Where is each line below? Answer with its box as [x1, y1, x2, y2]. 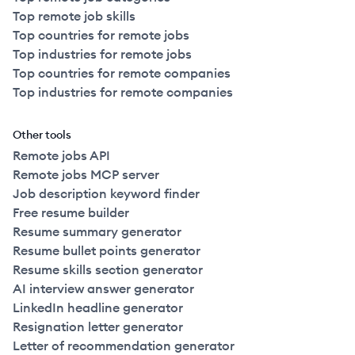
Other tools [13, 128, 71, 142]
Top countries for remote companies [13, 65, 231, 81]
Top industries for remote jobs [13, 46, 192, 62]
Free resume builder [13, 204, 129, 220]
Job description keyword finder [13, 185, 200, 201]
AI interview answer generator [13, 281, 194, 296]
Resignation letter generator [13, 319, 183, 334]
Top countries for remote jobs [13, 27, 189, 43]
